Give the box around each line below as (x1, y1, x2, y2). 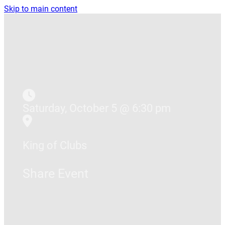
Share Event (23, 166, 88, 181)
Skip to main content (4, 4, 77, 14)
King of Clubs (23, 139, 87, 152)
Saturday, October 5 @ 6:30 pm (23, 102, 171, 115)
